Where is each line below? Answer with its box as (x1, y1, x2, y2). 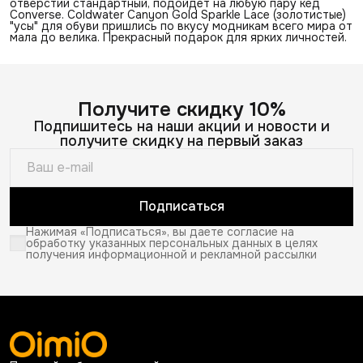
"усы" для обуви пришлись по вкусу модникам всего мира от (10, 18, 352, 33)
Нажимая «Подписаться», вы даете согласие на (26, 224, 294, 239)
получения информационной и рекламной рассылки (26, 246, 317, 262)
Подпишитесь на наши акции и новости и (33, 117, 330, 135)
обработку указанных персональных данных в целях (26, 235, 318, 250)
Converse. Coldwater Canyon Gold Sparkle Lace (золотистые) (10, 6, 346, 22)
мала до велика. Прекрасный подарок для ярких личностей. (10, 29, 347, 45)
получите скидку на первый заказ (60, 131, 303, 150)
